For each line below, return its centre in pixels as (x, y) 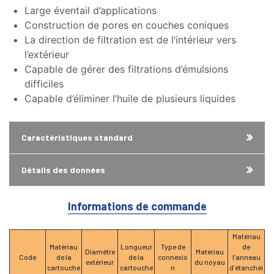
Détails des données (63, 169)
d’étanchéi (246, 267)
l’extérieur (47, 54)
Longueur (136, 246)
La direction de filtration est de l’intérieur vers (130, 39)
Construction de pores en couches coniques (127, 25)
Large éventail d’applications (91, 10)
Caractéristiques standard (77, 137)
